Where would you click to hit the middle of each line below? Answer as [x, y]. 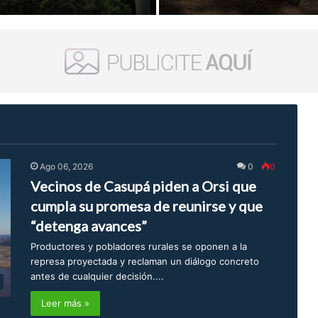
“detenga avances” [89, 226]
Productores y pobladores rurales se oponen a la [139, 247]
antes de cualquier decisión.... [98, 276]
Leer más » [66, 303]
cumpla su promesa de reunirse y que [147, 206]
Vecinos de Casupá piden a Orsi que [144, 186]
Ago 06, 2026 [67, 167]
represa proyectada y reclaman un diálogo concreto [145, 262]
